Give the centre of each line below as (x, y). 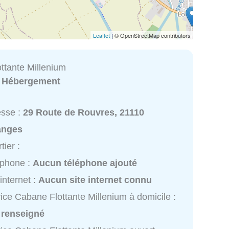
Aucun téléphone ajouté (85, 163)
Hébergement (31, 81)
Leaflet (101, 35)
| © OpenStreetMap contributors (150, 35)
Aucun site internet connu (95, 180)
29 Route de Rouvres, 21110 (84, 113)
